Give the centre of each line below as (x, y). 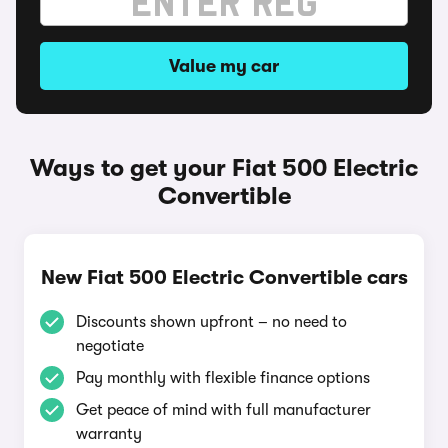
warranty (109, 434)
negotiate (110, 346)
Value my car (224, 66)
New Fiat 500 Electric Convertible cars (224, 277)
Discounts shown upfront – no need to (211, 322)
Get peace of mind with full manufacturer (223, 410)
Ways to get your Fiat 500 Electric (224, 168)
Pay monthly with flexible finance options (223, 378)
